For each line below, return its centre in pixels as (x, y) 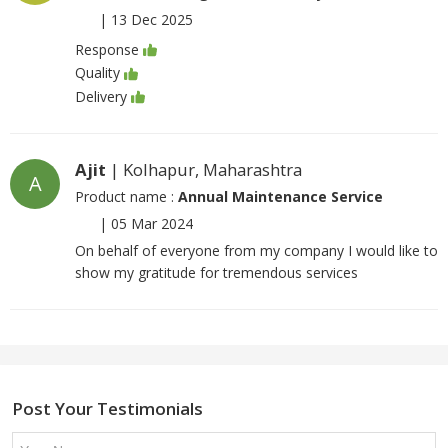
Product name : (126, 196)
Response (107, 50)
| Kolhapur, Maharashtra (204, 169)
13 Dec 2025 (152, 19)
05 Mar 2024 (152, 223)
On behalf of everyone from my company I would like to (256, 250)
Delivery (101, 96)
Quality (97, 73)
